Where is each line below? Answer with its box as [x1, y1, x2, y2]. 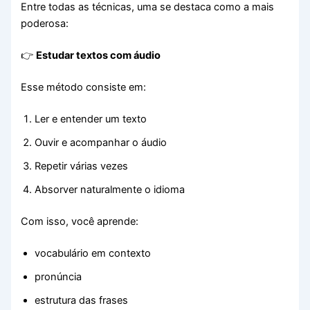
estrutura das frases [35, 293, 129, 307]
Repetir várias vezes [35, 159, 129, 172]
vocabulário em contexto [35, 246, 152, 259]
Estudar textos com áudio [36, 49, 161, 62]
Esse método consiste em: [21, 81, 147, 94]
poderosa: [21, 17, 69, 30]
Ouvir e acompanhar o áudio [35, 136, 167, 149]
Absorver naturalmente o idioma [35, 183, 185, 196]
